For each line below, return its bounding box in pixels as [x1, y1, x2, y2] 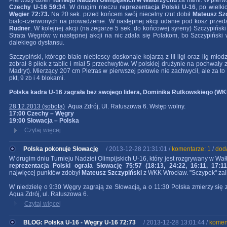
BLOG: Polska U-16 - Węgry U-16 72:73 [23, 219, 136, 226]
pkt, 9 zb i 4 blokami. [9, 74, 68, 82]
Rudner [9, 25, 30, 32]
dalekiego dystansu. [9, 39, 64, 46]
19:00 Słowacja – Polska [9, 117, 79, 124]
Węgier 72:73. [9, 11, 49, 18]
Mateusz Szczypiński [82, 169, 143, 176]
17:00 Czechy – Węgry [9, 110, 74, 117]
